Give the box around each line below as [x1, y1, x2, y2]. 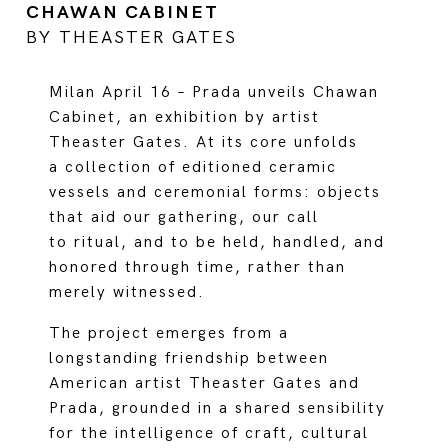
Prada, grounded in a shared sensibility [49, 399, 387, 418]
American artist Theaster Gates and [49, 374, 361, 393]
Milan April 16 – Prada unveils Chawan [49, 83, 380, 102]
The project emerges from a [49, 324, 290, 343]
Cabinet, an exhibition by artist [49, 108, 321, 127]
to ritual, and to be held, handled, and [49, 233, 386, 252]
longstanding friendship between [49, 349, 330, 368]
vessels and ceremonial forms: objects [49, 183, 382, 202]
